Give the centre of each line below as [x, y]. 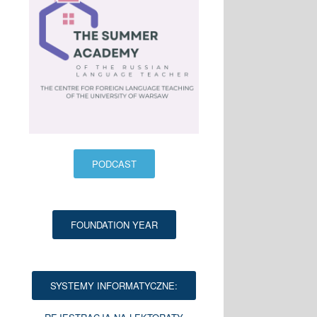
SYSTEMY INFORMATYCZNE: [114, 286]
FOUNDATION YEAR [114, 225]
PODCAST [114, 164]
